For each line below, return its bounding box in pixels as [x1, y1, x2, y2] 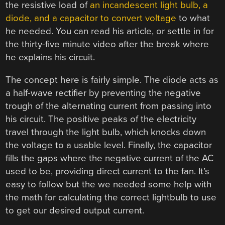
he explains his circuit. [6, 52, 95, 63]
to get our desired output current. [6, 204, 145, 216]
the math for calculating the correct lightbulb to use [6, 191, 217, 203]
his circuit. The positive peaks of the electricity [6, 113, 197, 125]
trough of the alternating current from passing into [6, 100, 212, 111]
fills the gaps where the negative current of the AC [6, 152, 214, 164]
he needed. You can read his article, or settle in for [6, 26, 214, 37]
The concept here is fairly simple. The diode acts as [6, 74, 219, 85]
